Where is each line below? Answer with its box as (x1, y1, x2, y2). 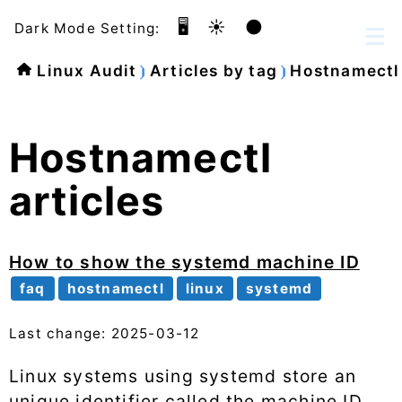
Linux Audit (37, 61, 137, 81)
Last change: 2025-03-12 (9, 324, 200, 342)
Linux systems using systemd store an (9, 364, 357, 387)
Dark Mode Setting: (14, 20, 161, 37)
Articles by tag (149, 61, 277, 81)
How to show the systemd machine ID (9, 251, 360, 274)
